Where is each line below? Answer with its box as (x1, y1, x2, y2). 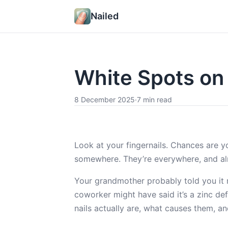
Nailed (91, 10, 119, 21)
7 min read (137, 95, 172, 104)
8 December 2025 (74, 95, 135, 104)
